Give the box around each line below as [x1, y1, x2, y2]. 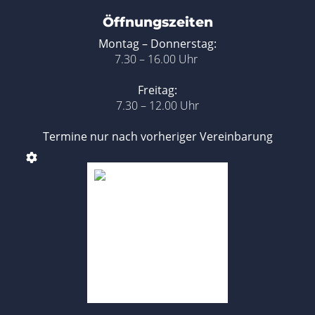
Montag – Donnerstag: [98, 36, 217, 51]
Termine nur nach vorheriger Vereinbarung [42, 129, 273, 144]
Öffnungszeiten [102, 14, 213, 30]
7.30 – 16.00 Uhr [115, 51, 200, 67]
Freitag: [138, 82, 177, 98]
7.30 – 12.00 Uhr [116, 98, 199, 113]
